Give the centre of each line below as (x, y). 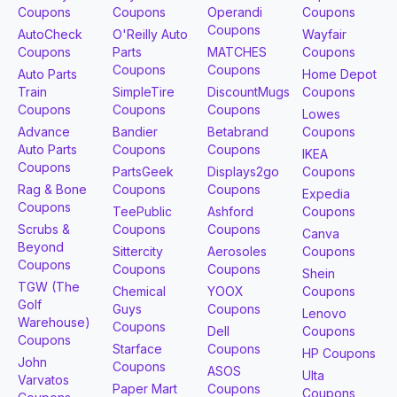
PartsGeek (143, 171)
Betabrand (238, 131)
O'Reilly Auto (150, 34)
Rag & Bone (52, 189)
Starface (137, 348)
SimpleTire (144, 91)
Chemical (139, 291)
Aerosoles (237, 251)
